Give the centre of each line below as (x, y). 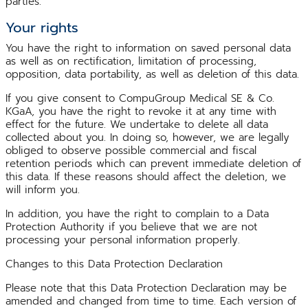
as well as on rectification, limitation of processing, (131, 61)
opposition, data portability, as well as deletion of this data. (152, 74)
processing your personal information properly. (123, 240)
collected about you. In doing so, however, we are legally (147, 137)
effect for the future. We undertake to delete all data (137, 124)
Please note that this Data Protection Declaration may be (146, 288)
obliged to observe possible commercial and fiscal (131, 150)
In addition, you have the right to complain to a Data (137, 213)
